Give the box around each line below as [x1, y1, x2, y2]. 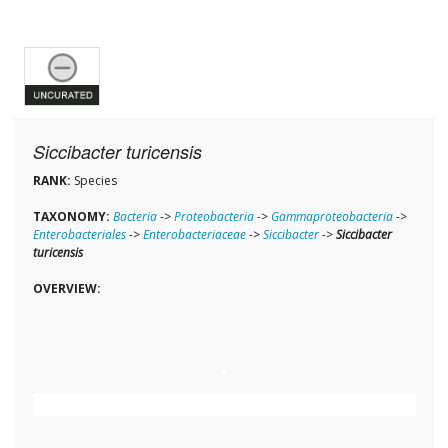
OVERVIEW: [32, 280, 101, 298]
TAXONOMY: [32, 208, 110, 226]
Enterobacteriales [32, 226, 126, 244]
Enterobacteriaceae [142, 226, 246, 244]
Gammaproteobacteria [270, 208, 393, 226]
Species [70, 172, 117, 190]
